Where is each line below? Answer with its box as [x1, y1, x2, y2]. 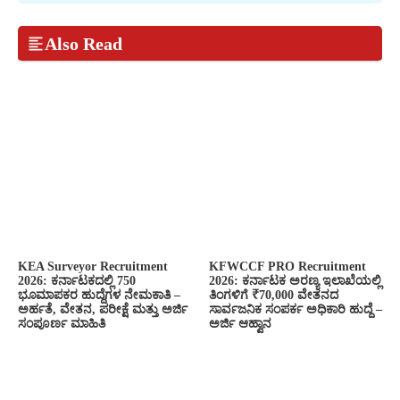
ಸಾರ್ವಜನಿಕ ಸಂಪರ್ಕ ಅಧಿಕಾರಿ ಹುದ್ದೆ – [209, 303, 382, 317]
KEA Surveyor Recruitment [18, 260, 168, 274]
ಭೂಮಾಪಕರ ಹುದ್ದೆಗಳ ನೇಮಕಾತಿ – [18, 288, 180, 303]
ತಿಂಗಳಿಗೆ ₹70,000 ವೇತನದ [209, 288, 338, 303]
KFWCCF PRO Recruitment [209, 260, 366, 274]
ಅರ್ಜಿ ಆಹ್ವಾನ [209, 317, 271, 331]
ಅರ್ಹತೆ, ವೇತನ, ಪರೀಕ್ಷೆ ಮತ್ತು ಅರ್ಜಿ [18, 303, 187, 317]
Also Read [45, 33, 122, 54]
